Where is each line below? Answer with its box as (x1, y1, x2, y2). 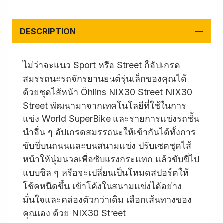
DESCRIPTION (20, 26, 76, 36)
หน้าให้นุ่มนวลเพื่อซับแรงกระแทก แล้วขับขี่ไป (23, 154, 199, 164)
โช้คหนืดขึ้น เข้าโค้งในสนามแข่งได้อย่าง (23, 181, 182, 191)
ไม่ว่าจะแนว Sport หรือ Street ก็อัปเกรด (23, 60, 180, 70)
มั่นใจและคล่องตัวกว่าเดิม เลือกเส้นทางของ (23, 194, 192, 205)
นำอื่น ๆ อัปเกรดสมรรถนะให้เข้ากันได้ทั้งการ (23, 127, 196, 137)
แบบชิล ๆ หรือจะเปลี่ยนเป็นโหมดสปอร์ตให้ (23, 167, 189, 178)
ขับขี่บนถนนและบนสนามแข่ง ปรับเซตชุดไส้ (23, 140, 191, 151)
